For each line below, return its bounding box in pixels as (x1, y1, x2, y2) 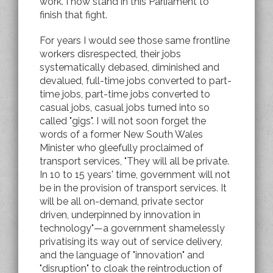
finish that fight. (40, 9, 107, 21)
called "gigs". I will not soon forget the (40, 115, 206, 127)
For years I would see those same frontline (40, 34, 230, 46)
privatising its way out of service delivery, (40, 235, 222, 247)
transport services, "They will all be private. (40, 155, 229, 167)
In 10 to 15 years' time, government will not (40, 168, 230, 180)
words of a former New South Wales (40, 128, 203, 140)
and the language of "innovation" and (40, 249, 204, 261)
